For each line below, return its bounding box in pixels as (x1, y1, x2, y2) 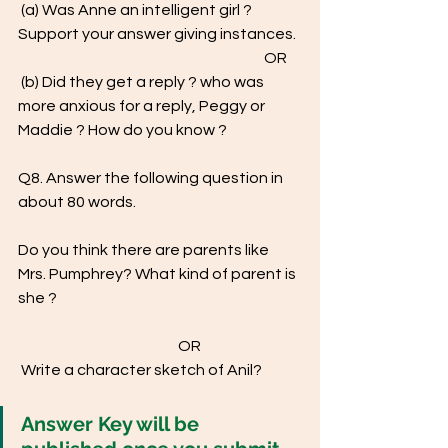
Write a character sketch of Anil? (21, 362, 262, 378)
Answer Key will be (21, 412, 204, 436)
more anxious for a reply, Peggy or (18, 98, 271, 114)
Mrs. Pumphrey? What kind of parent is (18, 266, 299, 282)
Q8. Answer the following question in (18, 170, 286, 186)
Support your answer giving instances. (18, 26, 299, 42)
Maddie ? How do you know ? (18, 122, 230, 138)
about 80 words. (18, 194, 142, 210)
